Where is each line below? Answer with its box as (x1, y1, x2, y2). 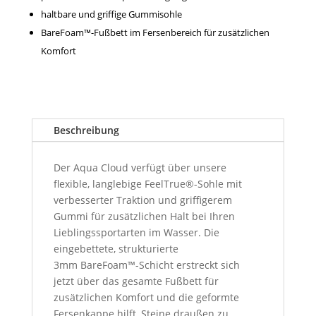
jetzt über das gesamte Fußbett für (53, 274, 219, 288)
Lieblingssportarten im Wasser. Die (53, 226, 219, 240)
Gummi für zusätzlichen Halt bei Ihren (53, 209, 235, 224)
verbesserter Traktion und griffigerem (53, 193, 232, 207)
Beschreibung (53, 123, 119, 138)
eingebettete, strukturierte (53, 242, 178, 256)
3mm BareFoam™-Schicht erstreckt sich (53, 258, 240, 272)
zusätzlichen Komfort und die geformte (53, 291, 239, 305)
